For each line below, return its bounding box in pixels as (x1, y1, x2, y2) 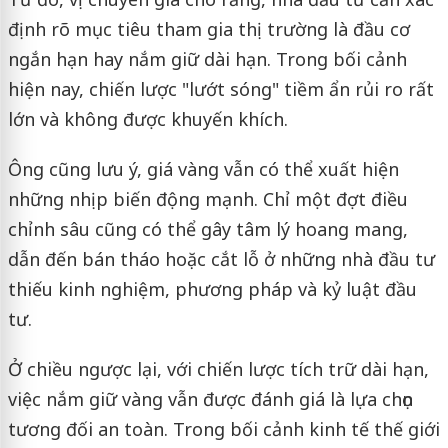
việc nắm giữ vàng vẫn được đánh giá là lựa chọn (7, 386, 413, 411)
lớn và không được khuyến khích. (7, 106, 288, 131)
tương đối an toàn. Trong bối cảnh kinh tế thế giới (7, 416, 440, 441)
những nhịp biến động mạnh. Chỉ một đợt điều (7, 186, 408, 211)
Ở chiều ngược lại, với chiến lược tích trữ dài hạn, (7, 356, 429, 381)
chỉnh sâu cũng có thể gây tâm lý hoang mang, (7, 216, 408, 241)
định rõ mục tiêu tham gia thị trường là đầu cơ (7, 16, 410, 41)
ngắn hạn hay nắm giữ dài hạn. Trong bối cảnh (7, 46, 407, 71)
